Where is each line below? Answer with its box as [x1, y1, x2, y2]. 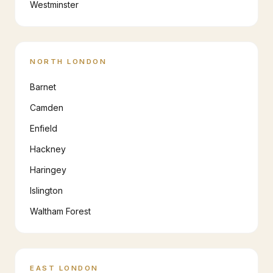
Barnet [30, 82, 56, 92]
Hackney [30, 144, 66, 154]
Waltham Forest [30, 206, 91, 216]
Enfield [30, 123, 57, 133]
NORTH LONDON [30, 57, 107, 66]
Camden [30, 102, 63, 113]
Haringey [30, 165, 66, 175]
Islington [30, 185, 63, 196]
